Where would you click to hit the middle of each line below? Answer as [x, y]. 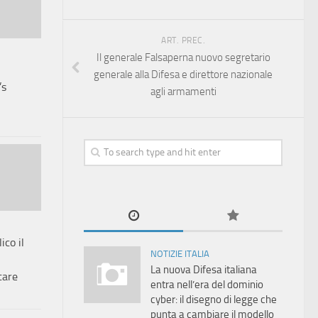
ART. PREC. [183, 40]
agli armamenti [183, 92]
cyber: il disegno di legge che [214, 300]
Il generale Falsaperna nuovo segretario [183, 57]
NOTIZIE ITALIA [180, 254]
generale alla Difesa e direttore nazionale [183, 75]
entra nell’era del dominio [207, 285]
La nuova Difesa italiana [204, 270]
